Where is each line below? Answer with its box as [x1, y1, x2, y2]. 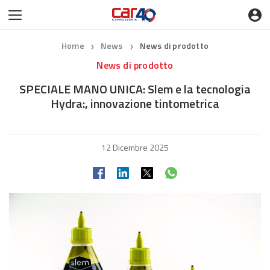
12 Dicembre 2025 [101, 141, 169, 154]
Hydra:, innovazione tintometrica [51, 94, 219, 113]
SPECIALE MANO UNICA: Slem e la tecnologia [19, 80, 251, 98]
